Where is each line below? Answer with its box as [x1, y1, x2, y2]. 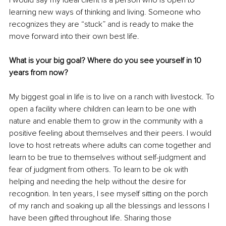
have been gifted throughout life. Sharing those [9, 213, 174, 223]
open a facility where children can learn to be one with [9, 104, 198, 115]
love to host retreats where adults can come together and [9, 140, 213, 151]
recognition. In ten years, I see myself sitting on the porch [9, 189, 210, 199]
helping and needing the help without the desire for [9, 177, 188, 187]
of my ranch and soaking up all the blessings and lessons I [9, 201, 211, 211]
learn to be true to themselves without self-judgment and [9, 152, 208, 163]
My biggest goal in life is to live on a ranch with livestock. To [9, 92, 216, 102]
